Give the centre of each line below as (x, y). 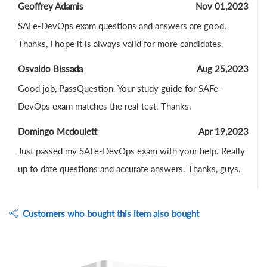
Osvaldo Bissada (50, 69)
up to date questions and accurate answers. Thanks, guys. (129, 169)
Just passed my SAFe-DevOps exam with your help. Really (131, 151)
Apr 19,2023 (223, 131)
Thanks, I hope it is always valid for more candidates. (121, 44)
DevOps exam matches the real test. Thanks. (105, 106)
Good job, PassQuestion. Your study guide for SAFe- (120, 89)
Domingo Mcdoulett (58, 131)
